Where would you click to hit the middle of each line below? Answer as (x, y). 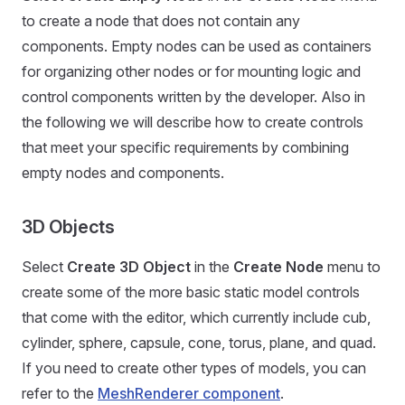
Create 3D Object (129, 267)
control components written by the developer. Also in (193, 97)
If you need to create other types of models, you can (194, 368)
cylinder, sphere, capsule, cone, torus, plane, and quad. (199, 343)
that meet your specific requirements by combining (185, 147)
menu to (352, 267)
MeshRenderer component (189, 393)
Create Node (278, 267)
